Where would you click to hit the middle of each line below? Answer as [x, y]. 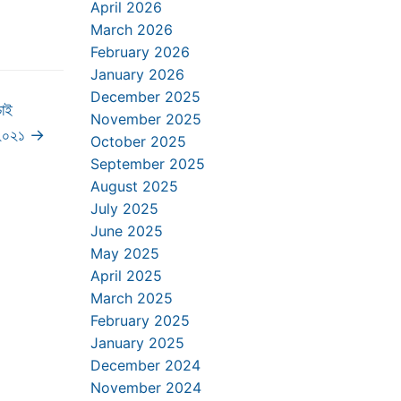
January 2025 [137, 343]
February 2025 [140, 320]
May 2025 [125, 253]
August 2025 [134, 186]
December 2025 [145, 97]
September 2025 [148, 164]
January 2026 [137, 74]
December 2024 [145, 365]
